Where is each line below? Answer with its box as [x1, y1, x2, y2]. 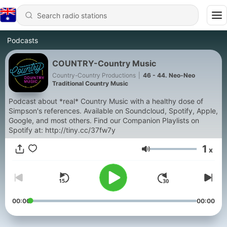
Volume [149, 148, 178, 159]
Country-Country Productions [52, 71, 136, 79]
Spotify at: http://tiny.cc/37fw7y [9, 126, 116, 134]
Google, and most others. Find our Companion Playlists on [9, 116, 94, 125]
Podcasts [7, 36, 38, 45]
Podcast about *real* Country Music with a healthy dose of [9, 97, 203, 105]
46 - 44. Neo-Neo [143, 71, 195, 79]
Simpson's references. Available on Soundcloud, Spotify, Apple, [9, 106, 84, 115]
